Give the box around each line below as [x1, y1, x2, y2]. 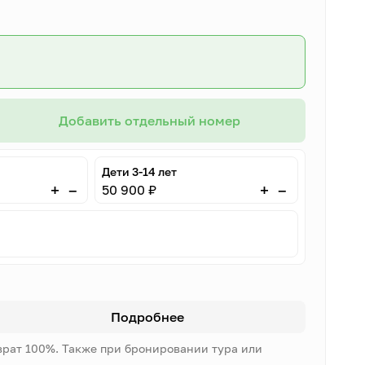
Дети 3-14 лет [102, 165, 178, 178]
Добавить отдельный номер [58, 112, 240, 129]
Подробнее [111, 309, 185, 325]
